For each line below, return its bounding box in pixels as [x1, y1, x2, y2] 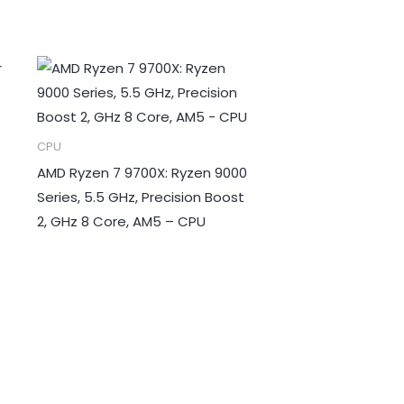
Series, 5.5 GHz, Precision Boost [36, 187, 244, 207]
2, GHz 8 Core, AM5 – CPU [36, 211, 206, 231]
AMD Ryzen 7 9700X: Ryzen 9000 [36, 162, 247, 182]
